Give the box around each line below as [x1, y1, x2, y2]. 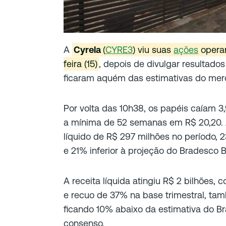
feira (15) [64, 59, 97, 70]
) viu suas [133, 44, 174, 55]
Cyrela [74, 44, 103, 55]
